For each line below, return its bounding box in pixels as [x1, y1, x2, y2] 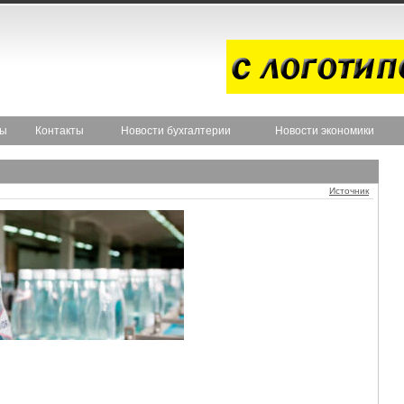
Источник [329, 186, 369, 196]
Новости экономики [274, 124, 374, 137]
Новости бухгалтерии [121, 124, 231, 137]
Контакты [35, 124, 84, 137]
